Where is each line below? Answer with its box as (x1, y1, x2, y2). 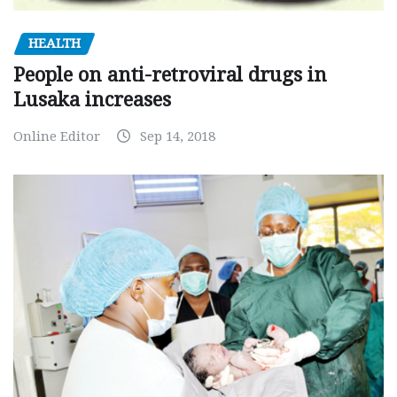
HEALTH (28, 35, 81, 51)
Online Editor (13, 128, 100, 145)
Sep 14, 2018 (140, 128, 215, 145)
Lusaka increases (13, 89, 171, 112)
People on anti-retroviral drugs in (13, 64, 327, 87)
